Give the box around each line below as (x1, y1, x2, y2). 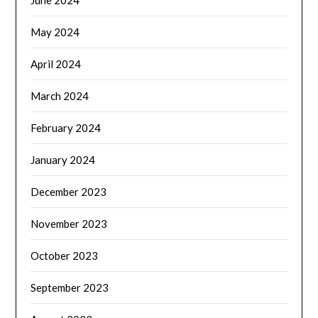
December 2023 (31, 185, 107, 198)
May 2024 (31, 25, 80, 38)
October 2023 (31, 248, 99, 262)
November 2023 (31, 216, 108, 230)
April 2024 (31, 57, 82, 70)
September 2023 (31, 280, 109, 294)
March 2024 (31, 89, 89, 102)
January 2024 (31, 153, 96, 166)
